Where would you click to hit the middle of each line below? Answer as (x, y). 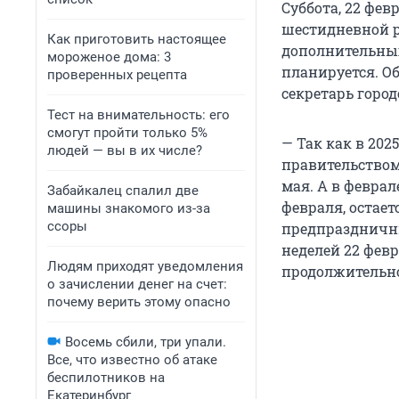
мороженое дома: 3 (109, 57)
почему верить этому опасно (139, 302)
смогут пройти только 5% (127, 133)
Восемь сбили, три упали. (146, 342)
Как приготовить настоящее (137, 39)
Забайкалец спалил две (123, 191)
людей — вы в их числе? (125, 151)
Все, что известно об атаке (132, 360)
